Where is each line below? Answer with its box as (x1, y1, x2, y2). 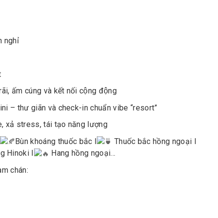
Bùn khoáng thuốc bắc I (15, 136, 97, 146)
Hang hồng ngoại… (49, 148, 116, 158)
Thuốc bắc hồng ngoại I (112, 136, 197, 146)
